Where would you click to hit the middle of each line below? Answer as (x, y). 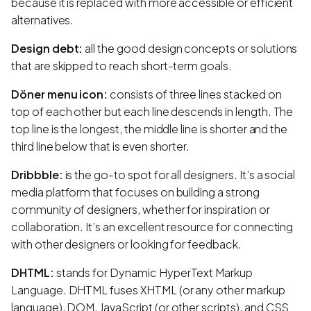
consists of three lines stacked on (195, 94)
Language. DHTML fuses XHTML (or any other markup (148, 289)
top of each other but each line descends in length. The (152, 111)
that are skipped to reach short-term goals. (121, 65)
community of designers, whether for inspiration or (141, 209)
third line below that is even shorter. (101, 146)
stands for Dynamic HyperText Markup (153, 272)
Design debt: (47, 48)
